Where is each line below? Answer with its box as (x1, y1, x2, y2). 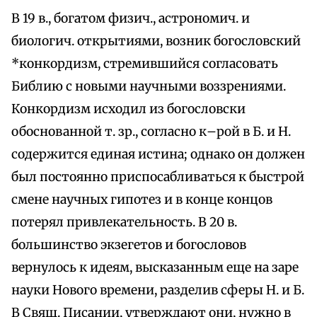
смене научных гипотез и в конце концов (11, 192, 272, 208)
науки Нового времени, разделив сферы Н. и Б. (11, 282, 304, 299)
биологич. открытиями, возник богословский (11, 33, 301, 50)
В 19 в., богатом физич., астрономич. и (11, 11, 250, 27)
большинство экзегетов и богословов (11, 237, 246, 253)
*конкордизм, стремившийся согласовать (11, 56, 278, 72)
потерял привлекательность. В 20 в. (11, 214, 237, 231)
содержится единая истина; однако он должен (11, 146, 305, 163)
